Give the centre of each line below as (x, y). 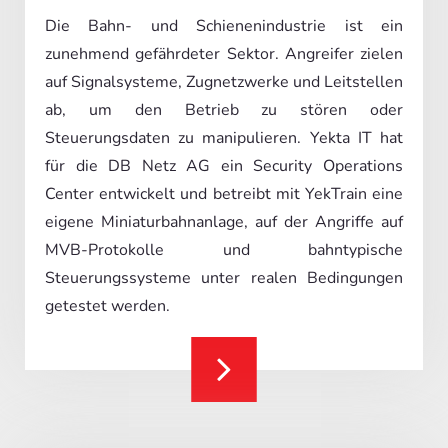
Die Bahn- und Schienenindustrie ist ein (224, 25)
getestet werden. (107, 305)
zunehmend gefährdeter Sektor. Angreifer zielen (224, 53)
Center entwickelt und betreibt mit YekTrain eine (224, 193)
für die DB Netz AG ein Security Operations (224, 165)
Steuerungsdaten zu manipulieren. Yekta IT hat (224, 137)
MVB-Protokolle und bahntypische (224, 249)
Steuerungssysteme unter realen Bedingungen (224, 277)
